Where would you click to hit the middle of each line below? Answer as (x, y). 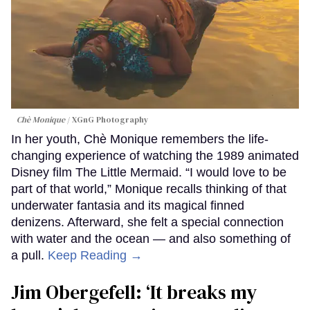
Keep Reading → (95, 256)
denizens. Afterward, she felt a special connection (147, 222)
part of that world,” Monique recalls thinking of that (149, 189)
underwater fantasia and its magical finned (128, 206)
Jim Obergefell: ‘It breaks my (134, 292)
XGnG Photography (110, 120)
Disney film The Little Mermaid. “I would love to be (149, 173)
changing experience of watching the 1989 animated (155, 156)
